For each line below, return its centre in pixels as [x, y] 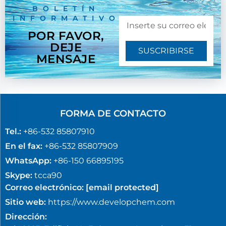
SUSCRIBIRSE [166, 50]
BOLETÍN [66, 9]
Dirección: [26, 216]
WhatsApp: [28, 160]
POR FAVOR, [66, 36]
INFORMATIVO [66, 18]
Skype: [19, 175]
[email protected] [122, 187]
